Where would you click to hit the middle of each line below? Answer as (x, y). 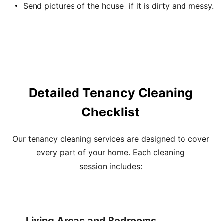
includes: (124, 166)
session (93, 166)
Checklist (110, 112)
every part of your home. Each (95, 152)
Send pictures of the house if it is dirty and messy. (118, 6)
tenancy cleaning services (76, 139)
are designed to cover (166, 139)
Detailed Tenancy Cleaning (110, 93)
